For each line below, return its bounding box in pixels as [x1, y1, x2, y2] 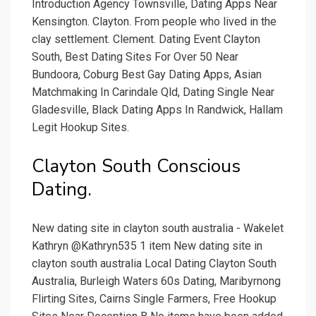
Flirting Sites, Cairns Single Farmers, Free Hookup [32, 292, 276, 306]
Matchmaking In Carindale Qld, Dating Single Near [32, 85, 274, 99]
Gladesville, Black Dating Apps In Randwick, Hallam [32, 103, 283, 117]
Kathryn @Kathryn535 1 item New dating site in [32, 239, 262, 253]
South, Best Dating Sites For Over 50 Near [32, 50, 238, 64]
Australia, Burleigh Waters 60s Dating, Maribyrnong [32, 274, 281, 288]
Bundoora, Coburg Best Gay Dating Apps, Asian [32, 68, 262, 82]
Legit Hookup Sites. [32, 121, 129, 135]
